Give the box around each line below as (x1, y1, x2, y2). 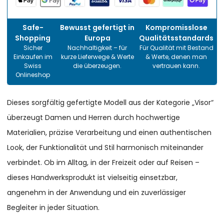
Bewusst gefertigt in (60, 22, 135, 33)
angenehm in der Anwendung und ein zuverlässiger (7, 187, 186, 198)
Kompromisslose (145, 22, 207, 33)
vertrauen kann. (152, 61, 200, 70)
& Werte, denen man (145, 52, 207, 61)
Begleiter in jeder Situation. (7, 202, 100, 213)
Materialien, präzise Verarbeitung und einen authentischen (7, 127, 212, 138)
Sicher (23, 43, 42, 52)
